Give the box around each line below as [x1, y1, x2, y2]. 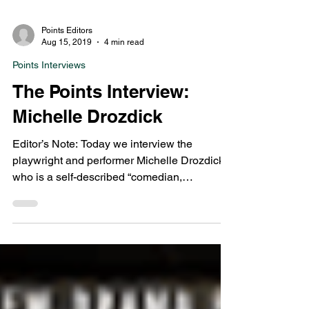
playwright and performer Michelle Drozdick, [12, 179, 227, 192]
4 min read [104, 61, 144, 72]
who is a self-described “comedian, [12, 195, 182, 208]
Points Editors [41, 50, 92, 60]
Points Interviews [12, 84, 86, 95]
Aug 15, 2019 [41, 61, 92, 72]
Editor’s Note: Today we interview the [12, 162, 192, 175]
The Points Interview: [12, 106, 189, 127]
